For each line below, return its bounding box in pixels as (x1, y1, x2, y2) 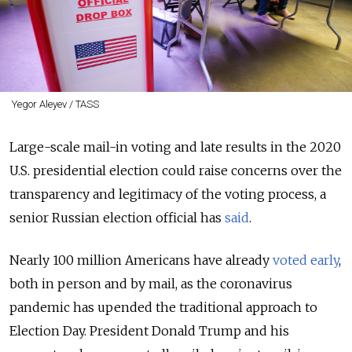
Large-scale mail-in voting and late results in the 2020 (9, 138, 341, 155)
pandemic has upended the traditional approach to (9, 299, 317, 315)
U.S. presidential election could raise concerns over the (9, 162, 342, 178)
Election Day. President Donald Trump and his (9, 322, 289, 339)
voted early (273, 251, 339, 268)
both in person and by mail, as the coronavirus (9, 275, 292, 291)
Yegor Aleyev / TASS (11, 97, 99, 110)
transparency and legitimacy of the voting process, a (9, 185, 326, 202)
